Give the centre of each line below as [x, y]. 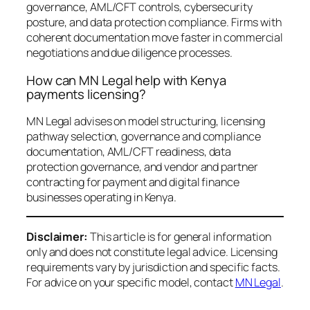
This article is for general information [179, 236]
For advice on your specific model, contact [131, 282]
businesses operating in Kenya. [101, 198]
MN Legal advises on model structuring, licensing [146, 121]
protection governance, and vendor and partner [142, 167]
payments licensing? [86, 94]
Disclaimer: [57, 236]
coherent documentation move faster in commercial [155, 38]
